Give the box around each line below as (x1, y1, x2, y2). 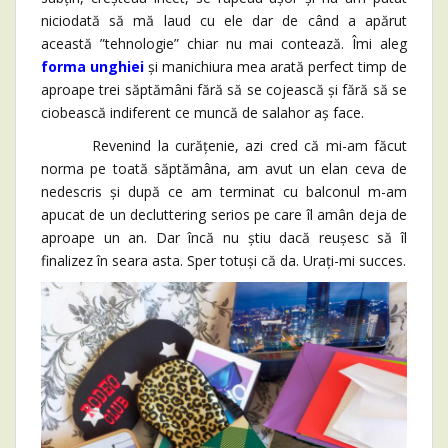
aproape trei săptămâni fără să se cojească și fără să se (41, 80, 407, 100)
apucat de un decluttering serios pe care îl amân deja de (41, 205, 407, 225)
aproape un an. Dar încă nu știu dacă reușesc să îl (41, 228, 407, 248)
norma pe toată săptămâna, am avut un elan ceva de (41, 159, 407, 179)
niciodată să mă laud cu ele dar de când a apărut (41, 11, 407, 31)
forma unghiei (41, 57, 144, 77)
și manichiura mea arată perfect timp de (144, 57, 407, 77)
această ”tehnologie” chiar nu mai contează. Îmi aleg (41, 34, 407, 54)
